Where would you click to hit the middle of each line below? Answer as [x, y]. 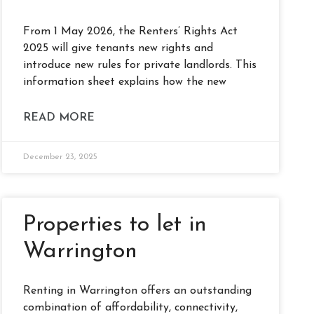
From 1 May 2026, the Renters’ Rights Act [131, 32]
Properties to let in [115, 225]
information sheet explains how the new [125, 82]
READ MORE [59, 118]
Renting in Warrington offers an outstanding [138, 291]
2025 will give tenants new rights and [118, 49]
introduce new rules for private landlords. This [140, 66]
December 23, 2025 [61, 157]
